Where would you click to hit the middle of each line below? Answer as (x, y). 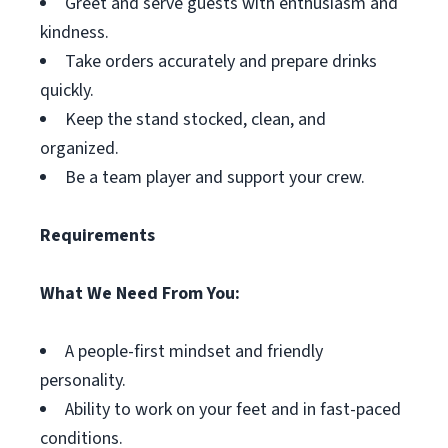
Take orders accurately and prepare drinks (221, 61)
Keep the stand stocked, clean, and (195, 119)
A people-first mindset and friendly (194, 351)
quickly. (67, 90)
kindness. (74, 32)
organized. (79, 148)
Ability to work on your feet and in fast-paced (233, 409)
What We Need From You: (140, 293)
